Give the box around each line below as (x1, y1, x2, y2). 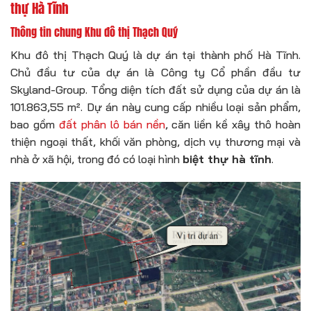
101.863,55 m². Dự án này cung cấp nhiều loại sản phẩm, (10, 99, 301, 114)
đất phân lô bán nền (58, 117, 165, 131)
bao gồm (10, 117, 59, 131)
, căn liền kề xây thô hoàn (165, 117, 301, 131)
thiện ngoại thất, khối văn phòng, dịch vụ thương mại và (10, 134, 301, 149)
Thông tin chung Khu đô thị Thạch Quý (10, 23, 178, 40)
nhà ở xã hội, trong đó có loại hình (10, 151, 183, 166)
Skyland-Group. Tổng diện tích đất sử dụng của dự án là (10, 82, 301, 96)
